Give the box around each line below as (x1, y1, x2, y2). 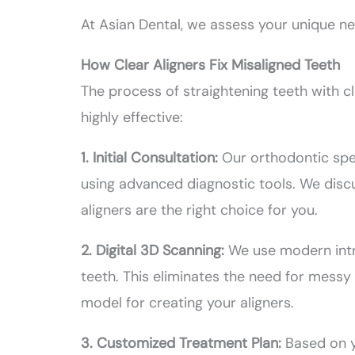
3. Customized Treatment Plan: (81, 334, 286, 353)
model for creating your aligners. (81, 293, 295, 313)
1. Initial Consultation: (81, 148, 223, 168)
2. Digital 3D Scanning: (81, 241, 229, 261)
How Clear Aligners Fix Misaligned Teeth (81, 55, 341, 75)
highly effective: (81, 108, 184, 128)
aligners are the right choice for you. (81, 200, 319, 220)
